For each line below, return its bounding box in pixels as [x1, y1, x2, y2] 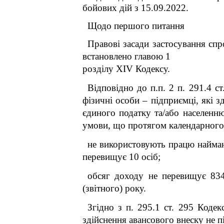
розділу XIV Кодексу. [82, 63, 170, 74]
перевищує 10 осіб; [82, 151, 160, 162]
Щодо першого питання [87, 20, 184, 31]
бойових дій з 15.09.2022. [82, 2, 188, 13]
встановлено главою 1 [82, 51, 170, 61]
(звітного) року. [82, 183, 146, 193]
